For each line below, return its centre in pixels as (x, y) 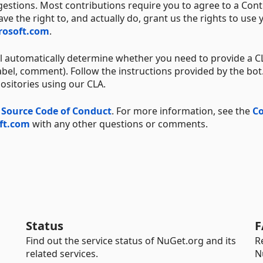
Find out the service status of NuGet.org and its (131, 241)
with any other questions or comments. (119, 124)
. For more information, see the (182, 111)
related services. (62, 254)
